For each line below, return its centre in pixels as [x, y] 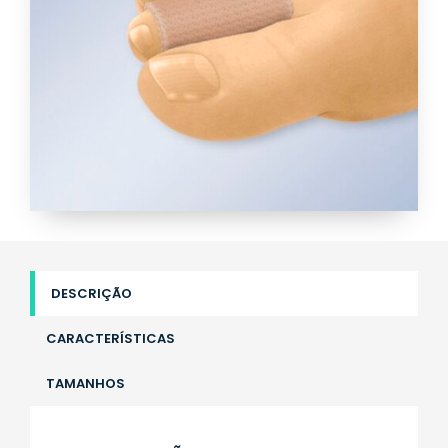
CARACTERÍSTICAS [110, 339]
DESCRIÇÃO [91, 294]
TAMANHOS [85, 384]
